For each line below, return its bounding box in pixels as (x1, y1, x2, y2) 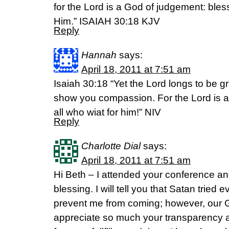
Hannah (81, 50, 117, 60)
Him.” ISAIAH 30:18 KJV (54, 16, 160, 27)
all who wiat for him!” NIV (54, 107, 161, 118)
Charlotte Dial (81, 141, 141, 151)
